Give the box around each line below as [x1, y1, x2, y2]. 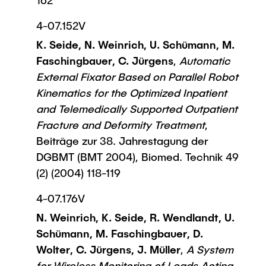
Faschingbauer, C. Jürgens [36, 54, 173, 67]
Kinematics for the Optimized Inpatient [36, 86, 227, 99]
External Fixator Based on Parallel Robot [36, 70, 238, 83]
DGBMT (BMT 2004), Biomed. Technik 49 [36, 150, 239, 163]
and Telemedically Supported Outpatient [36, 102, 237, 115]
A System [183, 243, 233, 256]
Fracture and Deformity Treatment [36, 118, 205, 131]
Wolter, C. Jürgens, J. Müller [36, 243, 180, 256]
